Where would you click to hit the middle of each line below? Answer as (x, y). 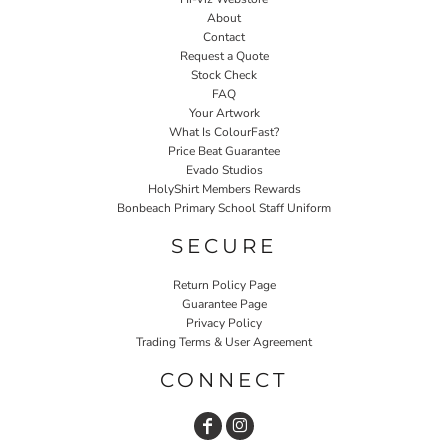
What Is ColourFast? (224, 131)
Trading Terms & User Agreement (224, 341)
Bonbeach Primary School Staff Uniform (224, 207)
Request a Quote (224, 55)
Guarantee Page (224, 303)
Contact (224, 36)
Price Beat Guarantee (224, 150)
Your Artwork (224, 112)
